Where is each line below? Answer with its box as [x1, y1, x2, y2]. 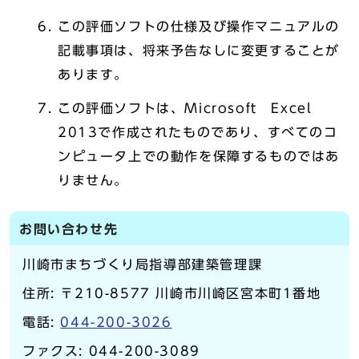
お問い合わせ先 [19, 223, 119, 236]
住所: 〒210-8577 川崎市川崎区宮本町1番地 [22, 287, 321, 300]
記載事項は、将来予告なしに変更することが [58, 44, 340, 57]
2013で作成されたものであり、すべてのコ [58, 126, 338, 139]
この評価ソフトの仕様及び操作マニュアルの [58, 20, 340, 33]
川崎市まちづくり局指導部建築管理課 [22, 258, 263, 271]
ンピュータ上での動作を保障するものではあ [58, 150, 340, 163]
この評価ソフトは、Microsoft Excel [58, 102, 326, 115]
